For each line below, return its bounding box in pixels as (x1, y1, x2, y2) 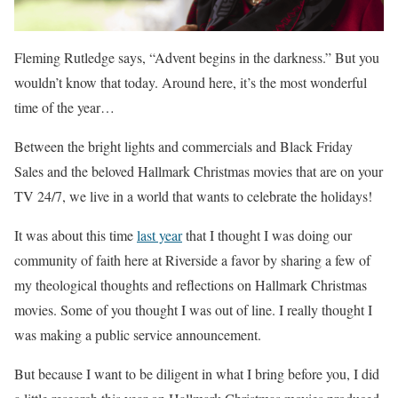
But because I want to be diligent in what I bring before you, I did (14, 363, 379, 383)
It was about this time (14, 225, 137, 244)
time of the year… (14, 97, 115, 116)
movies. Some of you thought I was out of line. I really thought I (14, 299, 372, 319)
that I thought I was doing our (182, 225, 352, 244)
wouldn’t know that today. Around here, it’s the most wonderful (14, 72, 367, 92)
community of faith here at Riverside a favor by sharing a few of (14, 250, 370, 269)
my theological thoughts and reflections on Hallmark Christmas (14, 275, 367, 294)
